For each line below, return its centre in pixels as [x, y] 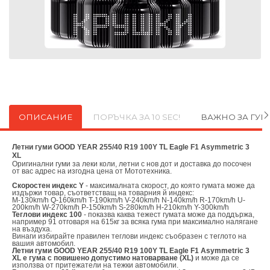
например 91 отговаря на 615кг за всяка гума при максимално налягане [135, 221]
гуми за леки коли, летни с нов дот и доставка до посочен [153, 164]
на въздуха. [32, 229]
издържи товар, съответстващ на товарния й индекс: [103, 193]
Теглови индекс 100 [47, 214]
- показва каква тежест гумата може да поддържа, [168, 214]
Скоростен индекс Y [48, 185]
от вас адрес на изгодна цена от [67, 171]
